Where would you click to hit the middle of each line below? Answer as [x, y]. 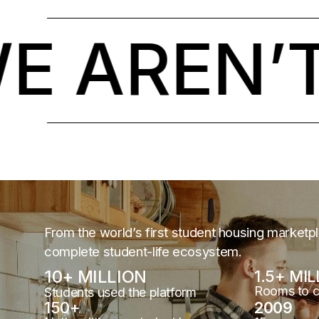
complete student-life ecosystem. [143, 251]
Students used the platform [120, 292]
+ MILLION [105, 276]
